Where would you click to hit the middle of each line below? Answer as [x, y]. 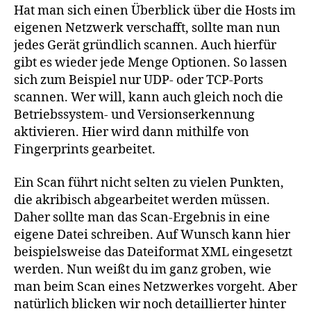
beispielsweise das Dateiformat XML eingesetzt [153, 252]
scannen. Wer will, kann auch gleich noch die [149, 98]
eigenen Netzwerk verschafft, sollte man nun [147, 28]
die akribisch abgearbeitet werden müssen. [142, 200]
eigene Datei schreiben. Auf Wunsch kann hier [152, 235]
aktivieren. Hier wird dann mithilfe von [132, 133]
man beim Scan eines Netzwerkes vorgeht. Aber [155, 287]
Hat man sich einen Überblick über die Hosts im [155, 11]
